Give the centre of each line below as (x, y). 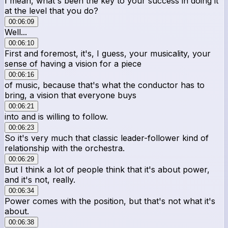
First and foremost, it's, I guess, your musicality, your (108, 53)
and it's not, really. (40, 179)
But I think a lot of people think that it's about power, (107, 169)
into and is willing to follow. (56, 116)
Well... (16, 32)
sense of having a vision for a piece (73, 63)
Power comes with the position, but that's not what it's (110, 201)
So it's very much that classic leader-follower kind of (107, 138)
